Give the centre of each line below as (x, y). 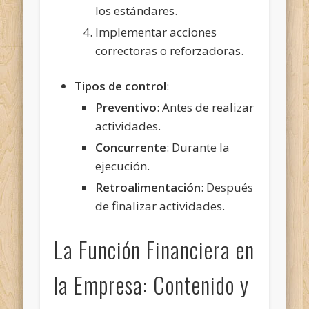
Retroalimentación (148, 187)
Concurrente (131, 147)
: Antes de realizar (206, 107)
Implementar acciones (156, 32)
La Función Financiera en (154, 249)
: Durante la (198, 147)
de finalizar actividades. (160, 206)
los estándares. (137, 10)
